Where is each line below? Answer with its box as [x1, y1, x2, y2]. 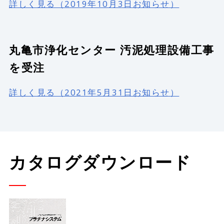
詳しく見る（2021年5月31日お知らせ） [9, 86, 179, 98]
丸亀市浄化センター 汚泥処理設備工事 [9, 41, 214, 57]
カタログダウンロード [9, 150, 191, 173]
